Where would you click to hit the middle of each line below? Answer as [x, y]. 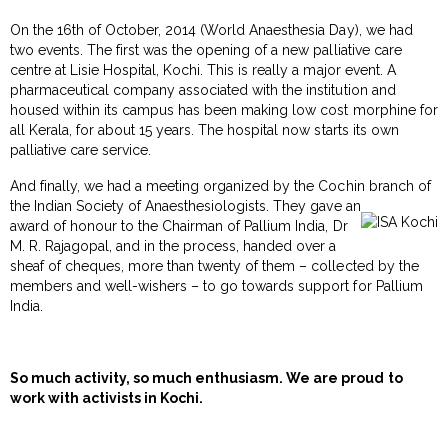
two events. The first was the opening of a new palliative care [206, 49]
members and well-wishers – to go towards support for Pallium [216, 285]
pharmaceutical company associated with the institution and [203, 89]
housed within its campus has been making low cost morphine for [224, 109]
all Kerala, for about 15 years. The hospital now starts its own [204, 129]
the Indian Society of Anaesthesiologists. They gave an [185, 205]
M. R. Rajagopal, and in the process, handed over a [173, 245]
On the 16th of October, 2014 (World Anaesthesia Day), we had [211, 29]
